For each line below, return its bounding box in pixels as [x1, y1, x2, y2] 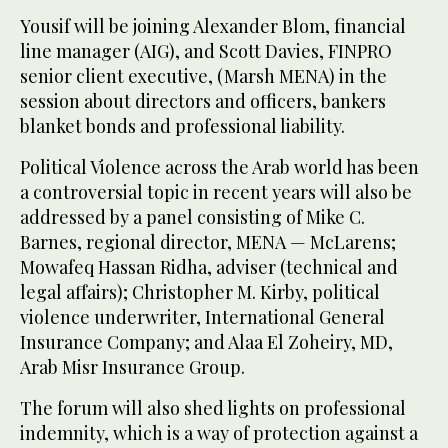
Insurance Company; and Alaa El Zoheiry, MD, [20, 330, 393, 355]
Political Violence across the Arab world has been [20, 155, 419, 180]
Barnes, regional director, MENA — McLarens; [20, 230, 396, 255]
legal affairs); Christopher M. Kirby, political [20, 280, 380, 305]
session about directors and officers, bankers [20, 89, 386, 114]
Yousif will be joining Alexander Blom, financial [20, 14, 406, 39]
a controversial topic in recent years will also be [20, 180, 412, 205]
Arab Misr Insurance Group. [20, 355, 245, 380]
